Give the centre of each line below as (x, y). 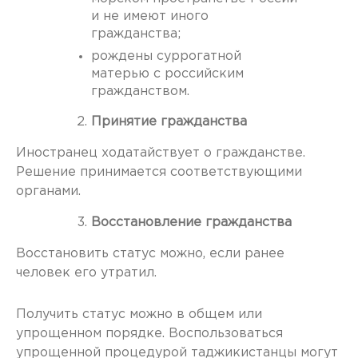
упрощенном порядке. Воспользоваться (149, 334)
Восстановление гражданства (191, 223)
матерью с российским (167, 74)
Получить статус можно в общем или (139, 314)
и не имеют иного (150, 16)
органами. (50, 191)
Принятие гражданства (171, 122)
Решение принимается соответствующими (159, 172)
